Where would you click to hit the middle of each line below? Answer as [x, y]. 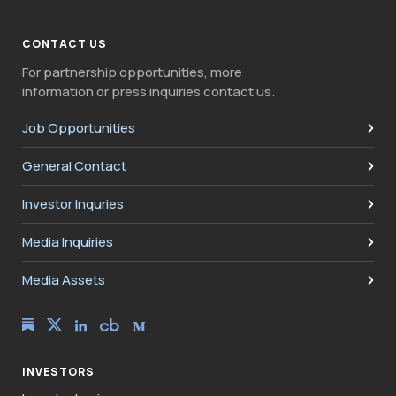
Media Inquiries [68, 242]
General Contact [74, 166]
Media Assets [64, 280]
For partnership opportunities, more [132, 72]
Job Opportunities [79, 128]
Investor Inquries [73, 204]
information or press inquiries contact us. [148, 91]
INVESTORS [58, 372]
